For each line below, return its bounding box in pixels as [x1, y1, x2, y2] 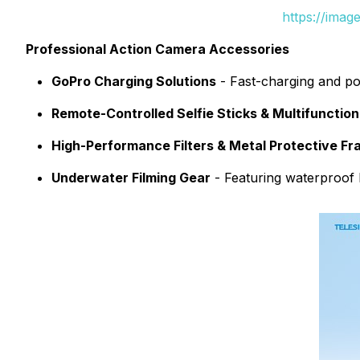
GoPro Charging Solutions [51, 73, 216, 89]
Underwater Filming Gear [51, 170, 211, 186]
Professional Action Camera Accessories [26, 41, 289, 57]
